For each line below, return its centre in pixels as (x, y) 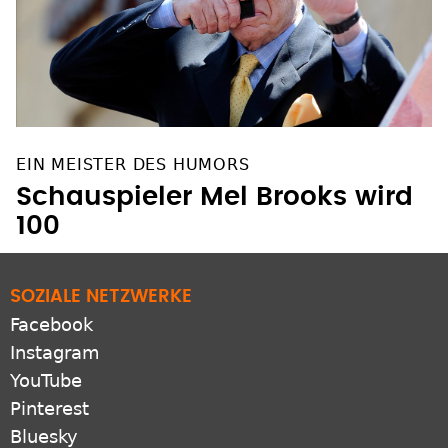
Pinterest (49, 409)
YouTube (46, 381)
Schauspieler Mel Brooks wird (214, 197)
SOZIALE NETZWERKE (101, 297)
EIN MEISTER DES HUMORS (133, 165)
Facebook (51, 325)
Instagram (55, 353)
